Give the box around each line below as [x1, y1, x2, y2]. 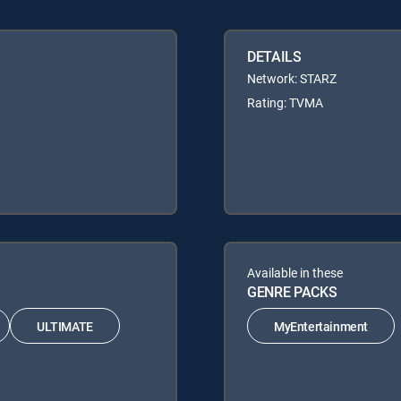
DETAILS [247, 47, 302, 67]
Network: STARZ [247, 70, 337, 88]
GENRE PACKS [247, 282, 337, 303]
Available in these [247, 264, 343, 282]
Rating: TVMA [247, 94, 323, 112]
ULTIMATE [37, 317, 93, 335]
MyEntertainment [274, 317, 368, 335]
